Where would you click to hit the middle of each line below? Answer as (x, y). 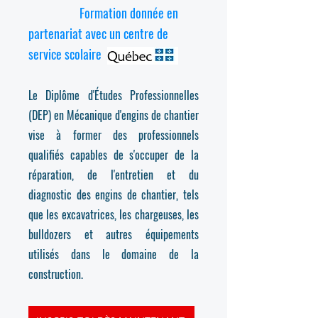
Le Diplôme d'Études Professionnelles (114, 95)
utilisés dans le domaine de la (114, 254)
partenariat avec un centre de (98, 33)
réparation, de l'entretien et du (114, 175)
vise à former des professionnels (114, 135)
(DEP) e (44, 115)
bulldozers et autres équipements (114, 234)
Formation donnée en (103, 13)
